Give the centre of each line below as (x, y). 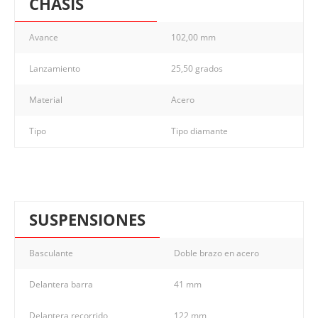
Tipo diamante (199, 131)
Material (46, 99)
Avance (44, 37)
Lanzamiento (55, 68)
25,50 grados (197, 68)
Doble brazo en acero (216, 253)
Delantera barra (61, 284)
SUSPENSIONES (87, 219)
